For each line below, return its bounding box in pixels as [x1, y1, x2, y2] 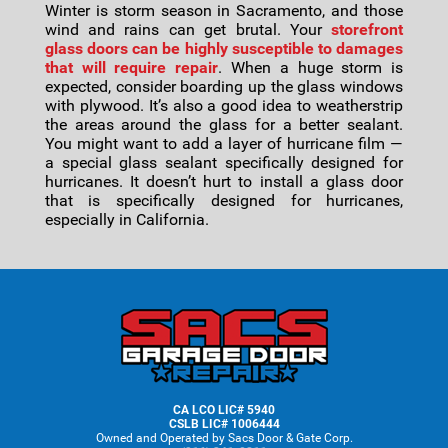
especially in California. [44, 210, 209, 229]
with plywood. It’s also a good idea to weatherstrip [44, 96, 404, 115]
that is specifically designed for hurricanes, [44, 191, 404, 210]
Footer [14, 310, 77, 341]
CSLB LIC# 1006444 [168, 417, 280, 431]
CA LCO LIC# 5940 [173, 403, 275, 417]
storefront [331, 20, 404, 39]
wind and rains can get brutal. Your [44, 20, 332, 39]
